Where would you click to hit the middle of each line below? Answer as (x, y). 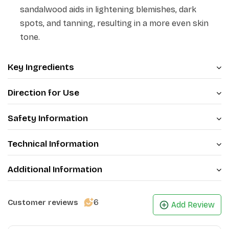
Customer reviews (43, 202)
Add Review (193, 205)
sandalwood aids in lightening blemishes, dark (108, 9)
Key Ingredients (41, 67)
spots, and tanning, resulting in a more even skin (114, 23)
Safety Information (48, 118)
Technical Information (53, 144)
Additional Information (55, 169)
